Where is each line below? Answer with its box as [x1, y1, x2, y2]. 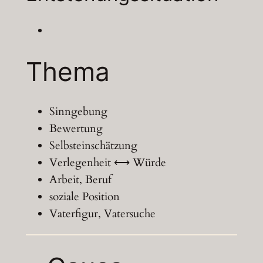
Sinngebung [49, 104, 107, 120]
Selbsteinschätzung [49, 138, 137, 154]
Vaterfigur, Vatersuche [49, 206, 156, 222]
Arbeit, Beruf [49, 172, 112, 188]
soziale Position [49, 189, 120, 205]
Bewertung [49, 121, 103, 137]
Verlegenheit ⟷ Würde [49, 155, 166, 171]
